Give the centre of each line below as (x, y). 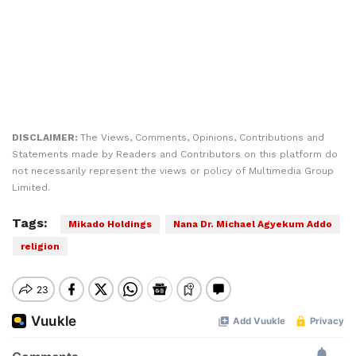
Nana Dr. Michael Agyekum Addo (253, 224)
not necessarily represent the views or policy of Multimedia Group (173, 171)
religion (40, 246)
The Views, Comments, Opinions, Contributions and (202, 137)
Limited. (31, 188)
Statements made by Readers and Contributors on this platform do (175, 154)
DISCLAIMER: (46, 137)
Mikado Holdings (110, 224)
